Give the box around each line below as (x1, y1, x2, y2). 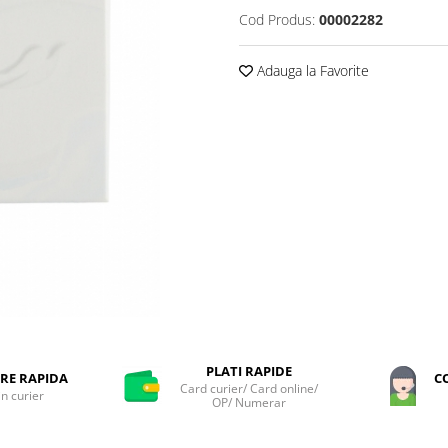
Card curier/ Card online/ (180, 379, 318, 397)
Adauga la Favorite (253, 60, 369, 80)
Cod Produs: (239, 9, 315, 29)
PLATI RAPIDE (206, 361, 292, 380)
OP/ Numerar (212, 393, 286, 411)
